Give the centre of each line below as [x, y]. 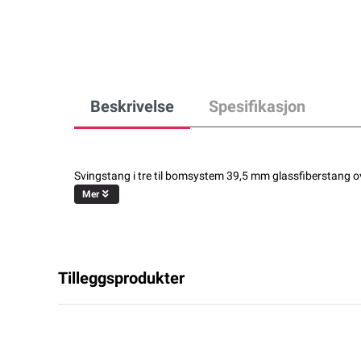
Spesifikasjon [257, 106]
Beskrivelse [132, 106]
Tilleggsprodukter [121, 278]
